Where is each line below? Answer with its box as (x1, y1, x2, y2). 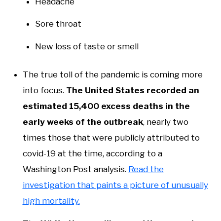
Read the (128, 164, 164, 175)
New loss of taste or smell (35, 41, 139, 51)
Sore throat (35, 19, 81, 29)
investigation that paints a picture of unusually (22, 180, 208, 190)
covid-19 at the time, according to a (22, 148, 162, 159)
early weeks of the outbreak (22, 117, 143, 127)
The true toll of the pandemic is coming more (22, 70, 203, 80)
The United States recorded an (66, 85, 199, 96)
